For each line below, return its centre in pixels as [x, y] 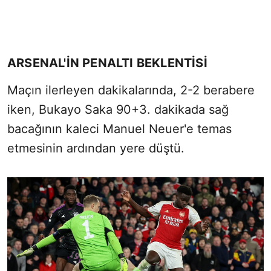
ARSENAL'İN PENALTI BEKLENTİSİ [107, 63]
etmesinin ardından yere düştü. [96, 148]
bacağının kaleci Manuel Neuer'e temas [119, 129]
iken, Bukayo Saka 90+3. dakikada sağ [118, 109]
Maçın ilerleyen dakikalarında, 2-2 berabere [131, 90]
